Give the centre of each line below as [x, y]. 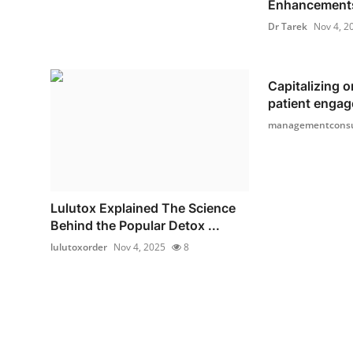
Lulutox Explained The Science [143, 208]
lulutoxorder [79, 247]
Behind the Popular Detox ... [135, 226]
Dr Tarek [287, 26]
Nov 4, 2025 [139, 247]
